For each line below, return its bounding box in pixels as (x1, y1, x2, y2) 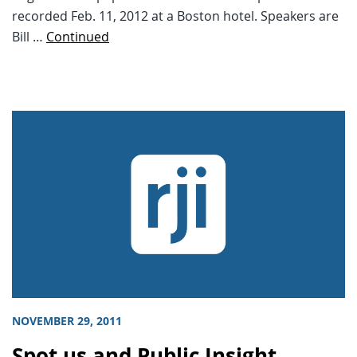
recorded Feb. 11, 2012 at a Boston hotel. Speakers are (12, 7, 339, 25)
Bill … (12, 28, 46, 46)
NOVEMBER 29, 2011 (12, 313, 122, 330)
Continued (46, 28, 109, 46)
